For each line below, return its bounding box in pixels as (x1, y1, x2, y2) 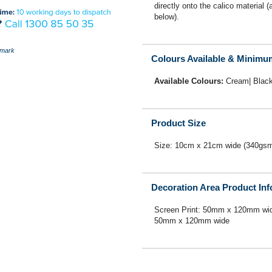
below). (154, 12, 179, 21)
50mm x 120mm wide (154, 216, 229, 225)
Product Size (151, 118, 206, 128)
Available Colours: (154, 76, 226, 86)
